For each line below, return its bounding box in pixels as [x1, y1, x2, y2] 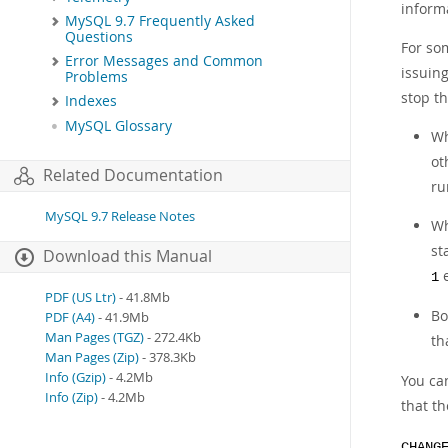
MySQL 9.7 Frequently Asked [65, 12, 255, 31]
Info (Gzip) [45, 368, 106, 386]
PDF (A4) [45, 308, 95, 326]
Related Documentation [43, 164, 223, 186]
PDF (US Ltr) [45, 288, 116, 306]
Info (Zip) [45, 388, 98, 406]
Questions [65, 28, 133, 47]
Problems [65, 68, 128, 87]
